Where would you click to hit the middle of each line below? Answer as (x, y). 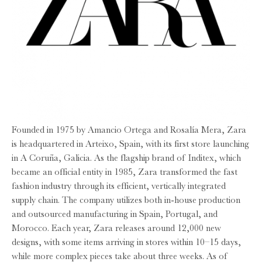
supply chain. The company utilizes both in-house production (126, 200)
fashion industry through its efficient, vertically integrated (119, 186)
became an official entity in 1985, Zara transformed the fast (125, 172)
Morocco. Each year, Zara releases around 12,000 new (116, 228)
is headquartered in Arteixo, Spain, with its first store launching (130, 144)
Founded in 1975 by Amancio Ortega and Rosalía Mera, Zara (129, 130)
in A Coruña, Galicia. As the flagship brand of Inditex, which (126, 158)
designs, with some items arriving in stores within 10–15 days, (126, 242)
